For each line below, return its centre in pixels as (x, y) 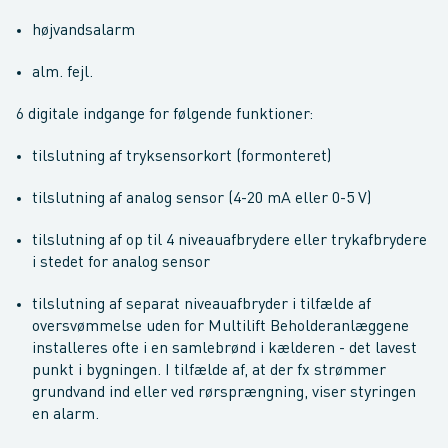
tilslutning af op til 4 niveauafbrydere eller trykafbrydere (229, 241)
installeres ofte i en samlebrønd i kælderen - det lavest (224, 349)
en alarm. (65, 415)
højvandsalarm (83, 31)
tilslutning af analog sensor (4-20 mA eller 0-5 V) (201, 199)
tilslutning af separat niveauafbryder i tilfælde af (201, 305)
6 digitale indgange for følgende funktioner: (164, 115)
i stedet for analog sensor (121, 263)
